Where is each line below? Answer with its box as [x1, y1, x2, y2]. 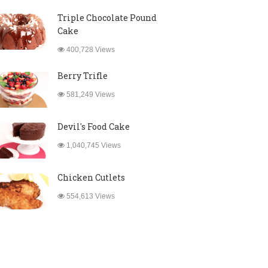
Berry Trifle [57, 70, 108, 81]
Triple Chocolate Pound [57, 12, 157, 23]
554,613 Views [64, 192, 115, 200]
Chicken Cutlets [57, 172, 125, 183]
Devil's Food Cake [57, 121, 130, 132]
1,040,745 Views [64, 141, 121, 150]
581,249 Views [64, 90, 115, 99]
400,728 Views [64, 45, 115, 54]
